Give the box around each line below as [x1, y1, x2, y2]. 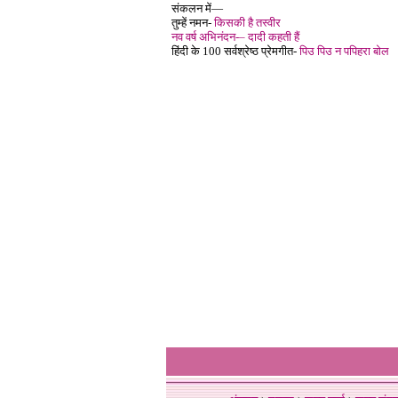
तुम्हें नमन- [171, 16, 214, 29]
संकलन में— [171, 2, 223, 15]
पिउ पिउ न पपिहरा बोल [299, 44, 389, 58]
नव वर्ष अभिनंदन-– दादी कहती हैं [171, 30, 299, 44]
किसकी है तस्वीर [214, 16, 281, 29]
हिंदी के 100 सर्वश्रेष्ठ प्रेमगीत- [171, 44, 299, 58]
